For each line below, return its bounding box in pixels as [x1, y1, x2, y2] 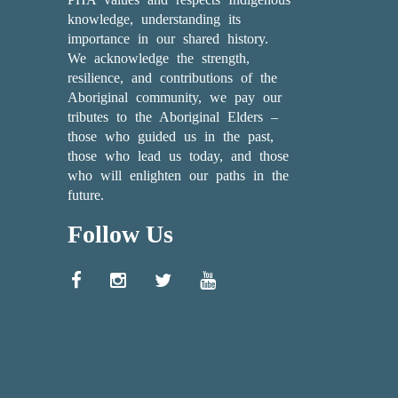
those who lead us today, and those [67, 148, 289, 163]
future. [67, 187, 104, 203]
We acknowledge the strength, [67, 51, 250, 66]
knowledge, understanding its [67, 12, 241, 27]
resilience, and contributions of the [67, 70, 277, 85]
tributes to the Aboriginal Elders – [67, 109, 278, 124]
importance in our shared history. [67, 31, 268, 46]
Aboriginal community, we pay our [67, 90, 282, 105]
